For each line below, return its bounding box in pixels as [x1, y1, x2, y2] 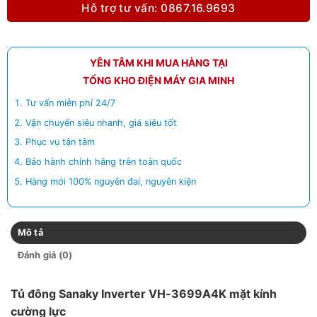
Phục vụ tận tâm [25, 137, 96, 148]
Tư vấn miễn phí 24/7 [25, 98, 116, 108]
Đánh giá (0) [17, 249, 73, 260]
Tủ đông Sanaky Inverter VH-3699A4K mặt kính [11, 286, 277, 301]
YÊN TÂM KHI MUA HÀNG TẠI [89, 57, 228, 69]
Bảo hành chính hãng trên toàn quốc [25, 156, 183, 168]
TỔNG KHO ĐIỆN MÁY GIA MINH [83, 74, 234, 86]
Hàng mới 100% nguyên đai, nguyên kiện [25, 175, 197, 187]
